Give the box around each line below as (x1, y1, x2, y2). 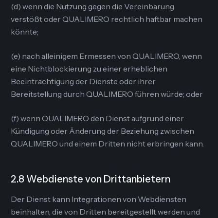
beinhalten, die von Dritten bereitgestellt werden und (11, 207, 200, 217)
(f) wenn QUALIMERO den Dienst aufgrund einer (11, 113, 184, 123)
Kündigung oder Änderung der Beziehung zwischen (11, 126, 195, 136)
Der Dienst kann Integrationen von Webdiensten (11, 194, 187, 204)
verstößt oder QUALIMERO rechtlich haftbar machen (11, 14, 203, 24)
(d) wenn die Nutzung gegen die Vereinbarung (11, 1, 175, 11)
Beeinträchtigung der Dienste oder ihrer (11, 76, 156, 86)
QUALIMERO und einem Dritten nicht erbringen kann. (11, 139, 204, 148)
